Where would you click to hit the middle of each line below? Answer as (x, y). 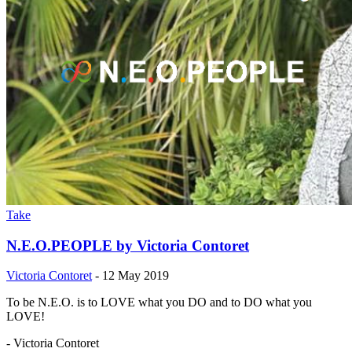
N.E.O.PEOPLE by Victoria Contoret (128, 245)
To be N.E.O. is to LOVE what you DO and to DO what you (159, 302)
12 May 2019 (136, 276)
